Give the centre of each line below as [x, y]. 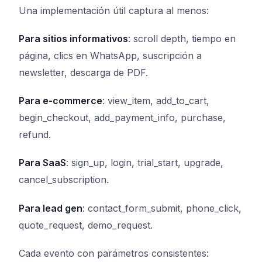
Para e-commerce [61, 101]
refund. [35, 135]
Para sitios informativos [73, 39]
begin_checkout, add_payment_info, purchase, [122, 118]
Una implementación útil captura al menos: [114, 10]
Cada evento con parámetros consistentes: [114, 253]
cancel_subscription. [64, 180]
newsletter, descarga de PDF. [83, 73]
